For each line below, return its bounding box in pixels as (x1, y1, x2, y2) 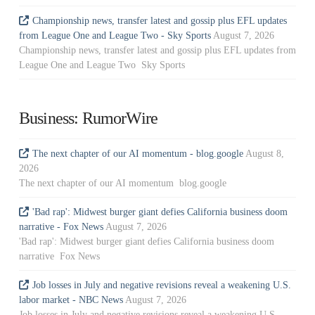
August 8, (245, 148, 285, 159)
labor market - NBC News (18, 295, 123, 306)
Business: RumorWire (18, 109, 158, 128)
